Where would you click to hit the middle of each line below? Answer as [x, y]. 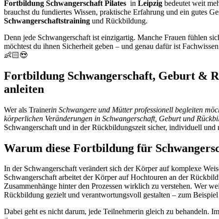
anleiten [24, 89]
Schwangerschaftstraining [47, 21]
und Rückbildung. [119, 21]
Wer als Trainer [27, 109]
